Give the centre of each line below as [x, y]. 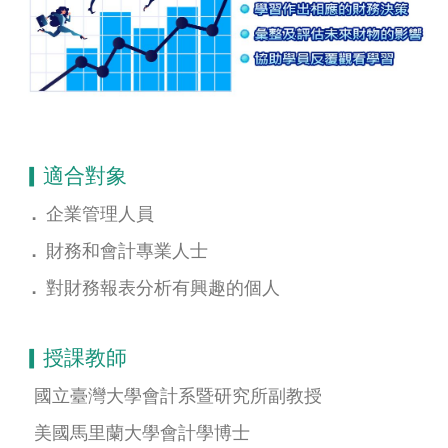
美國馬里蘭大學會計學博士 [142, 432]
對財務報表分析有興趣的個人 [163, 287]
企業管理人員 [100, 213]
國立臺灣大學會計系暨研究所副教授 [178, 395]
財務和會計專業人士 [127, 250]
